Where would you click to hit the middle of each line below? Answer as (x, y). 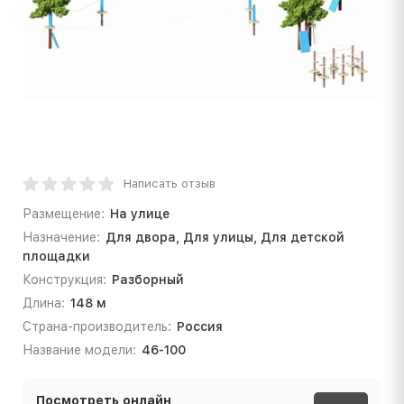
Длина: (44, 303)
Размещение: (64, 213)
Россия (199, 326)
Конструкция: (64, 279)
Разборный (147, 279)
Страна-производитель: (97, 326)
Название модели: (79, 349)
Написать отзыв (170, 183)
